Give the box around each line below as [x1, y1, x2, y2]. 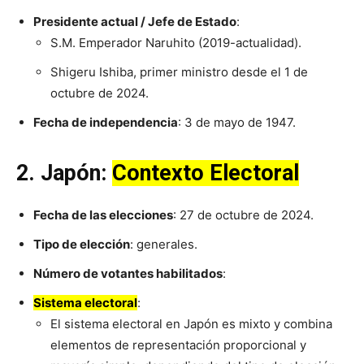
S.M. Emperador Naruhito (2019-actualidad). [50, 35, 305, 51]
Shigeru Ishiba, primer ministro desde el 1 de [50, 64, 308, 80]
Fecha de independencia [33, 115, 178, 131]
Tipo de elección [33, 236, 130, 253]
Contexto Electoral [112, 160, 299, 187]
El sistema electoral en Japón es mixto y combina [50, 316, 332, 332]
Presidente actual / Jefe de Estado [33, 14, 236, 30]
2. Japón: [16, 160, 112, 187]
